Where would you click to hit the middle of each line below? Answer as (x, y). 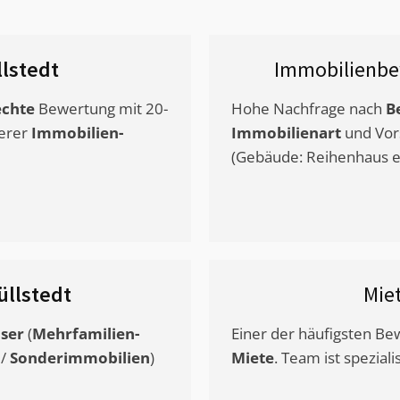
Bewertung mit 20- (101, 109)
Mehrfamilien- (86, 334)
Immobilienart (286, 133)
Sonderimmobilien (80, 358)
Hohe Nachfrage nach (308, 109)
